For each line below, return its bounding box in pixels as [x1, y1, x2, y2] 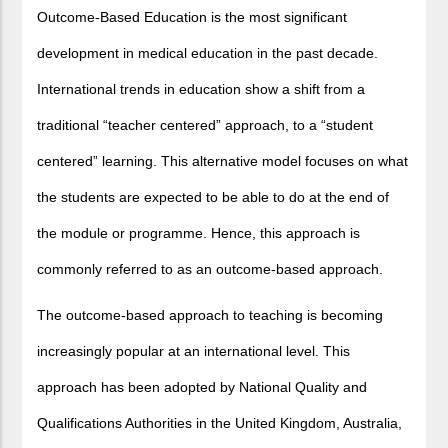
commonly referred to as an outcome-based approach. [37, 261, 384, 278]
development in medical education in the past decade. [37, 45, 379, 62]
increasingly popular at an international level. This [37, 343, 351, 360]
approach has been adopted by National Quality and [37, 379, 368, 396]
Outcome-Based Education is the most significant [37, 9, 348, 26]
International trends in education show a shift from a [37, 81, 366, 98]
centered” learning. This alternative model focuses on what [37, 153, 409, 170]
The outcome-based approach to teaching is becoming [37, 307, 384, 324]
